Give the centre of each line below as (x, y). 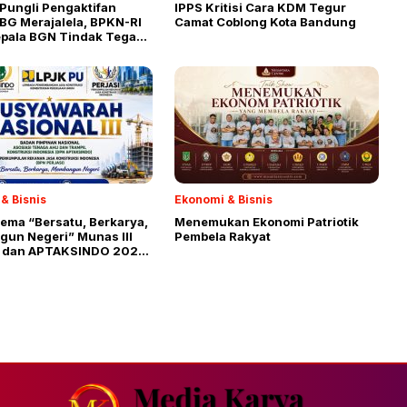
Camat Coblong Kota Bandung (313, 21)
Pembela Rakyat (223, 236)
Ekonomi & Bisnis (223, 199)
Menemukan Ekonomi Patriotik (267, 221)
